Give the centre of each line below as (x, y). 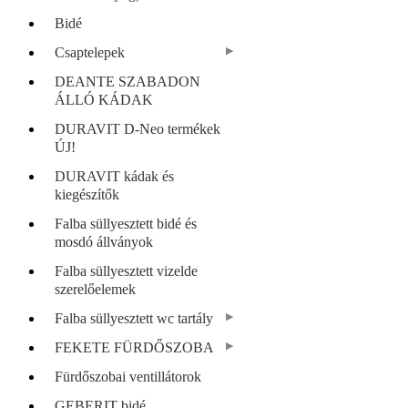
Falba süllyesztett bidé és (126, 223)
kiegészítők (87, 194)
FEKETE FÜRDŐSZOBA (134, 347)
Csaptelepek (90, 52)
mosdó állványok (104, 241)
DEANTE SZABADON (127, 81)
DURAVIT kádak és (114, 176)
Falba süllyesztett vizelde (126, 270)
